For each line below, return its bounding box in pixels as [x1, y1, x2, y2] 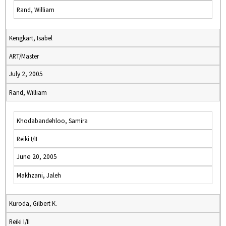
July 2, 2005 [9, 70, 43, 78]
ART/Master [9, 52, 39, 60]
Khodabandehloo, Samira [17, 117, 88, 125]
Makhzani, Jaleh [17, 171, 61, 179]
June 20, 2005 [17, 152, 57, 161]
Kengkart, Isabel [9, 34, 52, 42]
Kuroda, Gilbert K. [9, 199, 57, 207]
